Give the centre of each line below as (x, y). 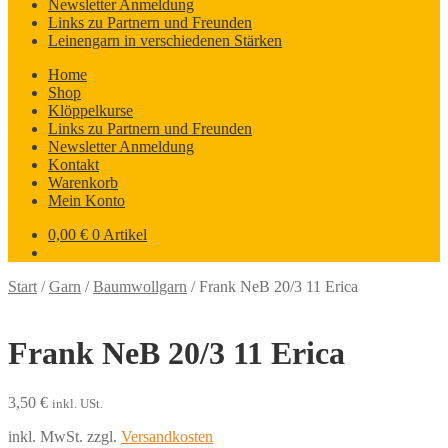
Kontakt (73, 164)
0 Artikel (119, 234)
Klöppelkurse (90, 110)
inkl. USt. (77, 403)
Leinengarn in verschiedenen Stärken (165, 40)
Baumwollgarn (140, 286)
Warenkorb (83, 182)
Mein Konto (86, 200)
